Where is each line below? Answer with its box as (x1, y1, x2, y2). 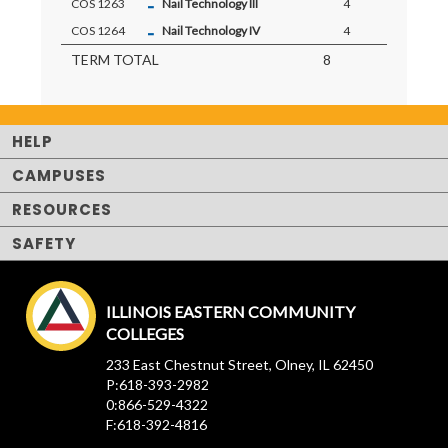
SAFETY (12, 233, 76, 254)
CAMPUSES (12, 165, 106, 186)
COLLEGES (106, 324, 185, 343)
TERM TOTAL (71, 51, 160, 68)
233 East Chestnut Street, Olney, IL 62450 (106, 356, 374, 373)
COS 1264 (71, 23, 126, 38)
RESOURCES (12, 199, 112, 220)
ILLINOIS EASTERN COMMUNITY (106, 302, 356, 321)
